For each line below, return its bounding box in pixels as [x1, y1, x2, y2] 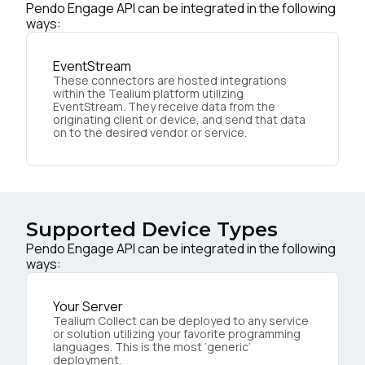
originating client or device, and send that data [53, 111, 306, 127]
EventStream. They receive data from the [53, 98, 275, 114]
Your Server [53, 297, 123, 315]
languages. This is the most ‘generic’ [53, 338, 251, 354]
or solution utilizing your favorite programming [53, 325, 301, 341]
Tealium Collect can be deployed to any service [53, 312, 309, 328]
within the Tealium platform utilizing [53, 85, 244, 101]
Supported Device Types [26, 217, 278, 241]
